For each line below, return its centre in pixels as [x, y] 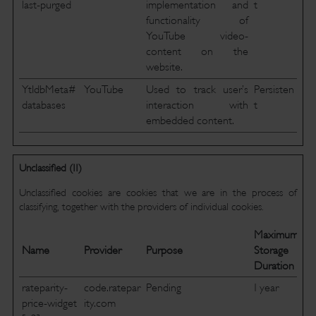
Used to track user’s [197, 90]
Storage [271, 250]
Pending [163, 288]
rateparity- [44, 288]
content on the [197, 51]
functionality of [197, 20]
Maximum [276, 235]
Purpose [164, 250]
